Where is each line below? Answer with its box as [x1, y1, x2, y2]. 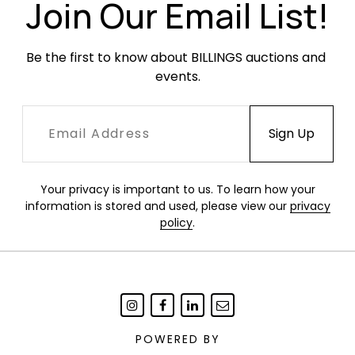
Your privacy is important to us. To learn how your [40, 181, 315, 197]
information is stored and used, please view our [25, 198, 290, 214]
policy [160, 215, 193, 231]
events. [155, 67, 200, 86]
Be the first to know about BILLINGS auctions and [26, 48, 326, 67]
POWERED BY [135, 331, 220, 347]
